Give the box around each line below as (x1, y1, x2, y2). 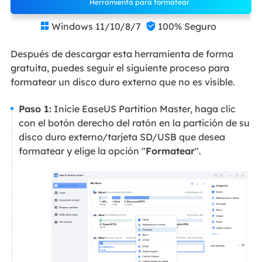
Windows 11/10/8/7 (51, 20, 141, 33)
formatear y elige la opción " (18, 145, 146, 157)
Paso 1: (18, 103, 51, 115)
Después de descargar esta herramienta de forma (10, 47, 233, 60)
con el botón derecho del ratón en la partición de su (18, 117, 250, 129)
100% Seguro (158, 20, 217, 33)
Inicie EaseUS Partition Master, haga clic (51, 103, 236, 115)
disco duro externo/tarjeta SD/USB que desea (18, 131, 225, 143)
